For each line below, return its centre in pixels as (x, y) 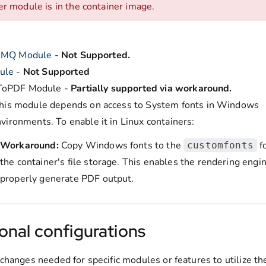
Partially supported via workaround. (151, 89)
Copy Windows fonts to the (121, 146)
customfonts (220, 145)
